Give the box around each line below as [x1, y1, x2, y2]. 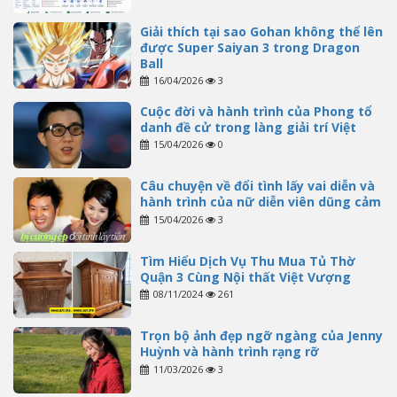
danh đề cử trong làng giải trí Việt [139, 118, 356, 136]
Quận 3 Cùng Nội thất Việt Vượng [139, 268, 351, 285]
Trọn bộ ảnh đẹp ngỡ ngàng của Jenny [139, 327, 383, 345]
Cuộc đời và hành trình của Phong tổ [139, 102, 372, 120]
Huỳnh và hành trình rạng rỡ [139, 343, 319, 361]
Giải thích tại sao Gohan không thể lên [139, 22, 383, 40]
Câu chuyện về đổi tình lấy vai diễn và [139, 177, 375, 195]
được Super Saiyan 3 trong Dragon [139, 38, 360, 56]
